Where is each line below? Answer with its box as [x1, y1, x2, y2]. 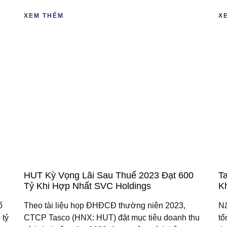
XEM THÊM [24, 12, 64, 20]
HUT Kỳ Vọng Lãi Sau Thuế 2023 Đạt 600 [24, 170, 194, 180]
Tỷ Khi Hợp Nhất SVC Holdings [24, 180, 152, 191]
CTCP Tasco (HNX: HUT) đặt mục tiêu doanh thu [24, 213, 200, 222]
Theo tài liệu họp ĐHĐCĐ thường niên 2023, [24, 201, 186, 210]
